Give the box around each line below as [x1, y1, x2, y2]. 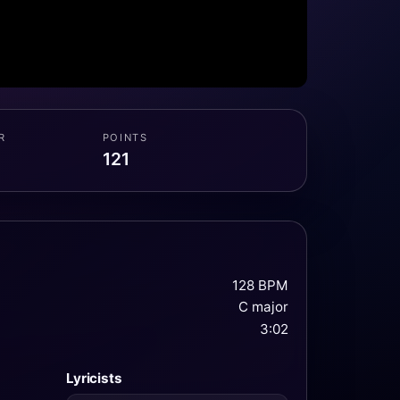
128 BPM [232, 276, 288, 294]
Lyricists [66, 370, 122, 387]
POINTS [102, 131, 148, 145]
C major [238, 298, 288, 316]
